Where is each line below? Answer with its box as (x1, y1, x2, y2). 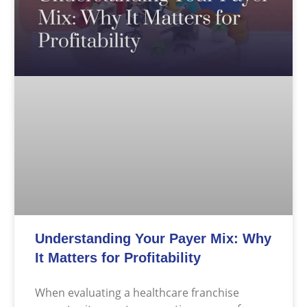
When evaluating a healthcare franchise (35, 284, 239, 300)
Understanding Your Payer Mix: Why (35, 230, 271, 246)
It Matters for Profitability (35, 249, 201, 265)
